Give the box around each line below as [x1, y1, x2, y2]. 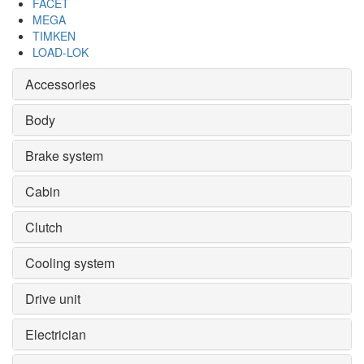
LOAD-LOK [32, 44, 89, 61]
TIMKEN [32, 28, 76, 45]
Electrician [25, 325, 86, 344]
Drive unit [25, 289, 80, 309]
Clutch [25, 218, 63, 237]
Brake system [25, 146, 103, 166]
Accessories [25, 75, 96, 94]
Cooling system [25, 253, 115, 273]
